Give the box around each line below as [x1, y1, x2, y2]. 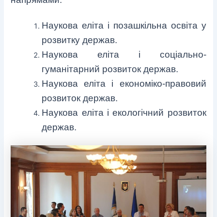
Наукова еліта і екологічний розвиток [42, 107, 206, 118]
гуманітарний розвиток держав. [42, 63, 179, 74]
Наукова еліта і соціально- [42, 49, 206, 60]
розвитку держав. [42, 34, 118, 45]
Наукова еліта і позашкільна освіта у [42, 20, 206, 31]
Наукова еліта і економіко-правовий [42, 78, 206, 89]
